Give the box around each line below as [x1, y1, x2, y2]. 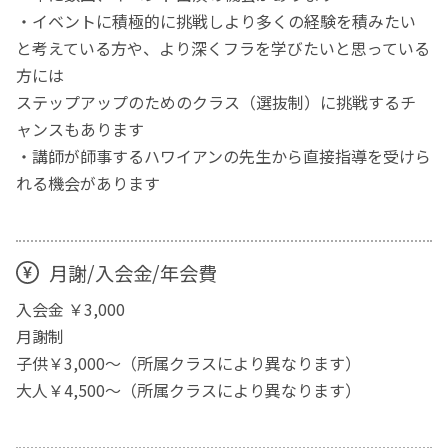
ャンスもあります [16, 117, 145, 142]
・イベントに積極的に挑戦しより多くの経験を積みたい [16, 9, 417, 34]
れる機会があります [16, 171, 161, 196]
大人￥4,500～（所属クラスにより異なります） [16, 378, 362, 403]
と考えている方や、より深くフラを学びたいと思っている [16, 36, 431, 61]
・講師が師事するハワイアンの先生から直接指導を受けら [16, 144, 432, 169]
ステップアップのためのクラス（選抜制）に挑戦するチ [16, 90, 417, 115]
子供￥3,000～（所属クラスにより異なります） [16, 351, 362, 376]
